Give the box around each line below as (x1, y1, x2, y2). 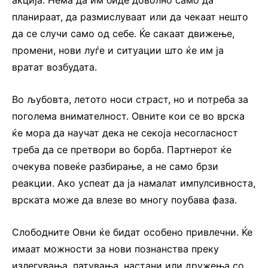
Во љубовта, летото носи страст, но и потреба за (12, 93, 248, 105)
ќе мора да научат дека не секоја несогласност (12, 126, 238, 139)
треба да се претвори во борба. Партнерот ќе (12, 143, 232, 156)
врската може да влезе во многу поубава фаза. (12, 193, 237, 206)
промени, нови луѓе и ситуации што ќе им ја (12, 44, 224, 56)
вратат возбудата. (12, 60, 97, 73)
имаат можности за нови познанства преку (12, 242, 219, 255)
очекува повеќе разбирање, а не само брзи (12, 160, 218, 172)
